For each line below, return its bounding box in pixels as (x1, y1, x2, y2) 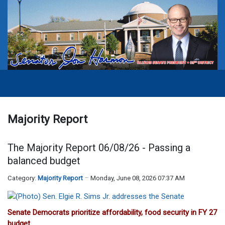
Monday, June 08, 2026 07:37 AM (90, 174, 185, 182)
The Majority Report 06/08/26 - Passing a (8, 142, 190, 154)
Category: (8, 174, 38, 182)
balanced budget (8, 155, 80, 167)
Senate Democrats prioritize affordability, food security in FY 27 (8, 208, 217, 217)
